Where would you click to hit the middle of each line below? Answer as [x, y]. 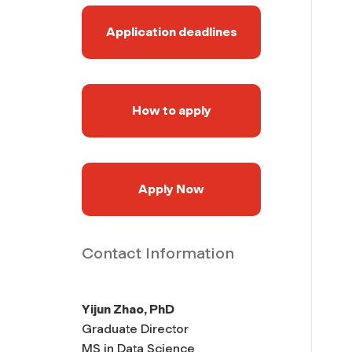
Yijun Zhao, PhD [128, 309]
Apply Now [171, 189]
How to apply [171, 110]
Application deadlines [171, 31]
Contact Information [158, 253]
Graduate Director [135, 328]
